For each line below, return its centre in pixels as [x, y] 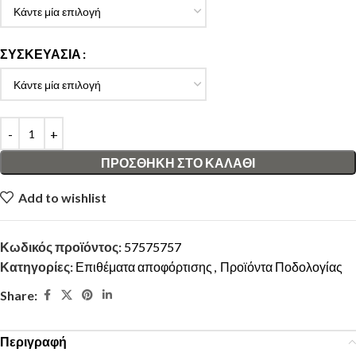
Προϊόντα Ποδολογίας [281, 267]
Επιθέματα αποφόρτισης [144, 267]
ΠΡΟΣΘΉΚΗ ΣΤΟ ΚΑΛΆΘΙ [178, 163]
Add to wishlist [63, 197]
